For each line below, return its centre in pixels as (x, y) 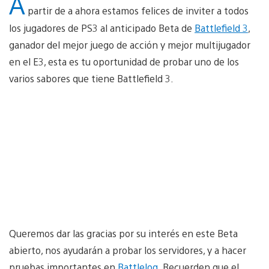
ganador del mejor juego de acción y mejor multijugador (130, 44)
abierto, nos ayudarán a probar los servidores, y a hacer (128, 250)
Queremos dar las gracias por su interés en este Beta (123, 233)
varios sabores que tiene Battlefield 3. (91, 78)
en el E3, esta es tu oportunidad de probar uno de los (124, 61)
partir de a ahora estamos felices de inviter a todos (137, 10)
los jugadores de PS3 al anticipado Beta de (102, 28)
